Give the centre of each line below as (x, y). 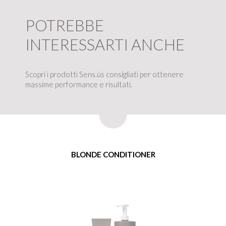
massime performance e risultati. (79, 84)
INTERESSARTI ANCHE (105, 44)
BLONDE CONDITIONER (113, 154)
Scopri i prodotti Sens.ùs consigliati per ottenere (104, 74)
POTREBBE (65, 25)
